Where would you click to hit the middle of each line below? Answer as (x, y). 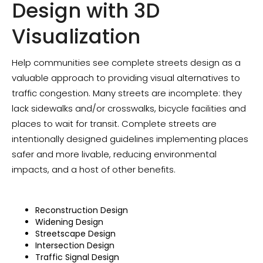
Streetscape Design (75, 234)
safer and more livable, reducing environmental (114, 154)
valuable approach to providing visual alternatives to (126, 78)
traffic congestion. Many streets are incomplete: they (127, 93)
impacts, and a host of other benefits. (94, 169)
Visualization (76, 36)
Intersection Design (75, 245)
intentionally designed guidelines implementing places (130, 139)
